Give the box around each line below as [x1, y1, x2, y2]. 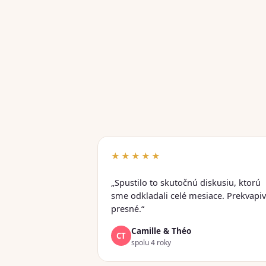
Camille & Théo [131, 226, 191, 236]
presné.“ [111, 202, 144, 214]
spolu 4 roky [131, 237, 171, 248]
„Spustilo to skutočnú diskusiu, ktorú [111, 176, 261, 188]
